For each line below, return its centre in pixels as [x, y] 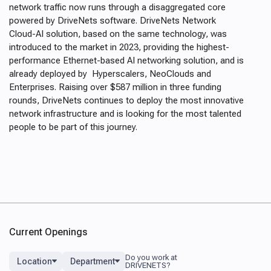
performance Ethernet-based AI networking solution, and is [126, 60]
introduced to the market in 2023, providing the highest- [119, 47]
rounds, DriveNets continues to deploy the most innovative [126, 100]
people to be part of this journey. [74, 127]
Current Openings [48, 232]
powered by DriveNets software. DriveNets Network [113, 21]
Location [34, 261]
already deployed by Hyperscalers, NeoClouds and [110, 74]
